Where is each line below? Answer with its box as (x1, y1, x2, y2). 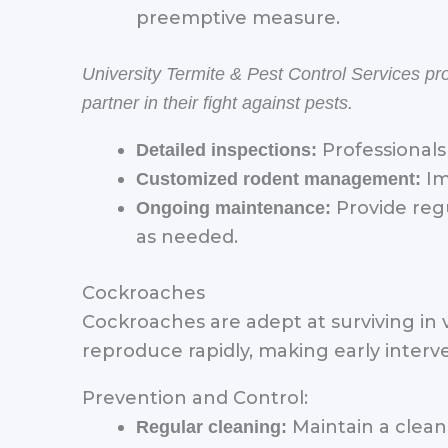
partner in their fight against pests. (82, 92, 353, 113)
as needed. (136, 225, 238, 248)
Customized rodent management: (136, 168, 421, 189)
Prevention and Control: (82, 386, 308, 409)
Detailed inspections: (136, 139, 317, 160)
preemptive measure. (136, 6, 340, 29)
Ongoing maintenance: (136, 197, 331, 218)
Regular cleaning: (136, 416, 287, 437)
